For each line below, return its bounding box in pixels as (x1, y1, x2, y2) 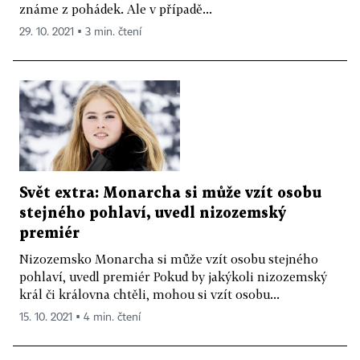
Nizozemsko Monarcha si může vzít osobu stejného (19, 251, 318, 266)
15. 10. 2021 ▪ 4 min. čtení (19, 311, 141, 323)
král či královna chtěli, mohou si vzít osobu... (19, 286, 280, 301)
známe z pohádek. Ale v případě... (19, 2, 212, 17)
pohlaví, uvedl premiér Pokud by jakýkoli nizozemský (19, 268, 327, 284)
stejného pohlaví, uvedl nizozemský (19, 206, 286, 220)
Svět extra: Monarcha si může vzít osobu (19, 186, 321, 200)
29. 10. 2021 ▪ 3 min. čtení (19, 27, 141, 39)
